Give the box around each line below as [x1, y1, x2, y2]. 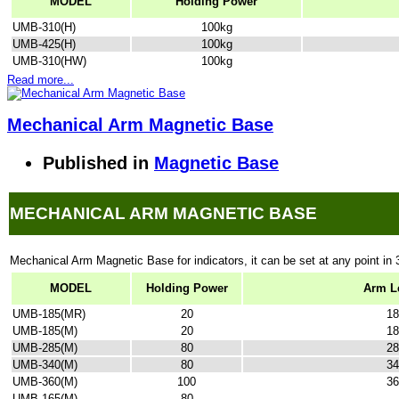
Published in [43, 152, 149, 173]
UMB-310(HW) [12, 54, 86, 69]
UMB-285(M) [12, 341, 77, 355]
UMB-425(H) [12, 37, 76, 52]
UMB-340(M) [12, 358, 77, 372]
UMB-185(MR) [12, 307, 85, 322]
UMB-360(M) [12, 375, 77, 389]
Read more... [7, 73, 74, 87]
